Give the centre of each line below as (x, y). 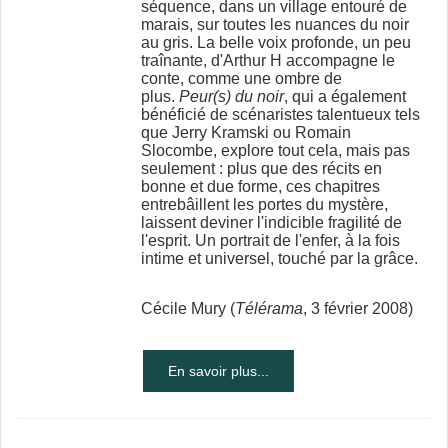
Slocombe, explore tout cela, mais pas (276, 151)
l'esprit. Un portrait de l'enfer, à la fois (271, 241)
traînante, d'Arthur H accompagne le (268, 61)
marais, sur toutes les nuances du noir (275, 25)
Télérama (269, 309)
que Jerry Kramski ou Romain (246, 133)
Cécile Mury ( (188, 309)
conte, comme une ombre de (242, 79)
